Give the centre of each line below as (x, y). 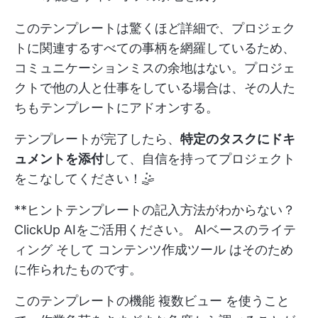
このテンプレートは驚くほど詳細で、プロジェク (155, 28)
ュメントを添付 (59, 158)
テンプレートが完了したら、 (97, 138)
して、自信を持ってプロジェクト (199, 158)
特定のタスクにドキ (238, 138)
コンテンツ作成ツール (162, 249)
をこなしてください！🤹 (84, 178)
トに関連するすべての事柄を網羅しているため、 (155, 48)
